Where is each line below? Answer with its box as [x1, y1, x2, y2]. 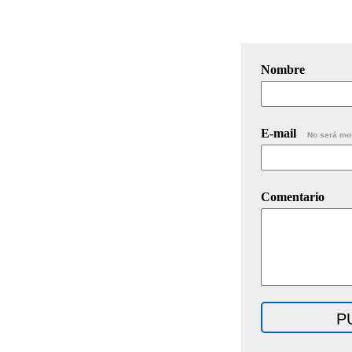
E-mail [261, 126, 299, 140]
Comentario [261, 189, 324, 203]
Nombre [261, 62, 305, 76]
